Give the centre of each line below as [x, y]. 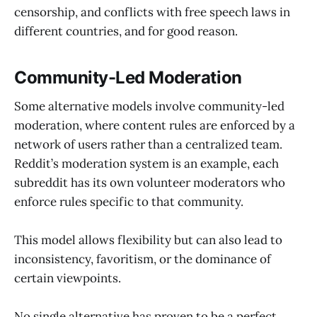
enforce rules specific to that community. [130, 201]
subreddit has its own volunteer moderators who [150, 182]
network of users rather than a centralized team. [148, 144]
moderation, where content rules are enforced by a [155, 125]
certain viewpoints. [68, 278]
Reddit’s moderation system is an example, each [146, 163]
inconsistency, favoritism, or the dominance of [143, 259]
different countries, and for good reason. [127, 31]
